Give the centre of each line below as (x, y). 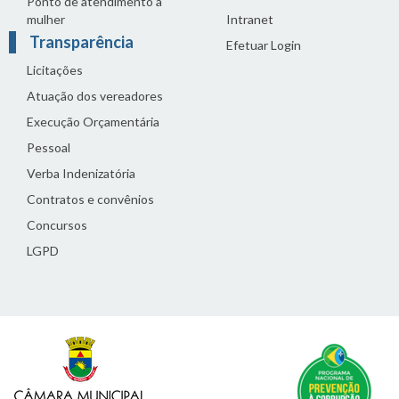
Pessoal (49, 147)
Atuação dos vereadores (95, 95)
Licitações (55, 69)
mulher (46, 19)
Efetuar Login (264, 45)
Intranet (250, 19)
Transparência (81, 41)
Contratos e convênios (90, 199)
